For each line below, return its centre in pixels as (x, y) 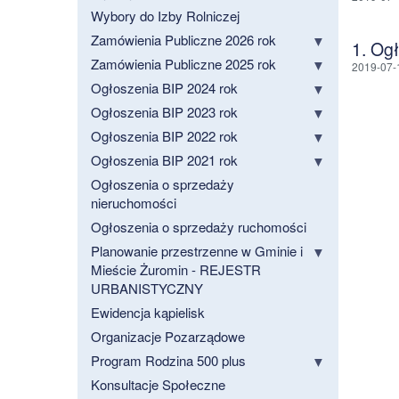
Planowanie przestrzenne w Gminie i (197, 251)
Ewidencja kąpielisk (148, 313)
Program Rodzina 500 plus (168, 361)
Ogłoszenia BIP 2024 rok (164, 88)
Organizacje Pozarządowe (168, 337)
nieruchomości (134, 203)
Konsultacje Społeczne (158, 385)
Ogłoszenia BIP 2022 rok (164, 136)
